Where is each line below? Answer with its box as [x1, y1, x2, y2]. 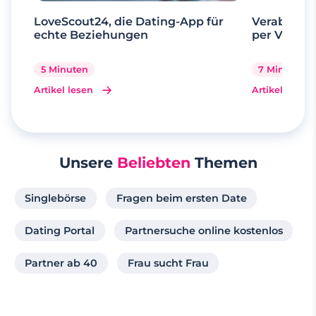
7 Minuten [258, 63, 307, 75]
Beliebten [116, 153, 190, 171]
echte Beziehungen [34, 28, 148, 42]
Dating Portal [25, 224, 95, 237]
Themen [190, 153, 257, 171]
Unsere [59, 153, 117, 171]
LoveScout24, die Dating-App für [34, 14, 224, 28]
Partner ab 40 [25, 256, 98, 269]
